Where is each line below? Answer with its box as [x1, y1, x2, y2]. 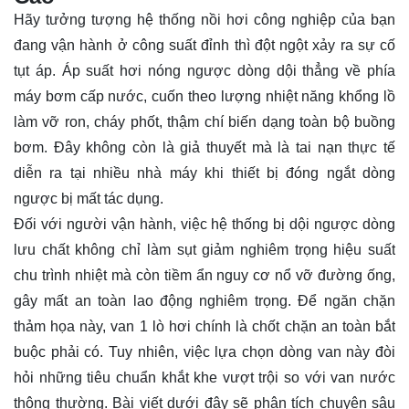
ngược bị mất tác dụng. [14, 191, 163, 206]
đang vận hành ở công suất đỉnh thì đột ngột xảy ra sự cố [14, 37, 395, 53]
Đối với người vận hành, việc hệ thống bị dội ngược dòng [14, 216, 395, 232]
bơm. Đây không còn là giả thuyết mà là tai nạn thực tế [14, 140, 395, 155]
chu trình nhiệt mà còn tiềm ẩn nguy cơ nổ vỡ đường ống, [14, 267, 395, 283]
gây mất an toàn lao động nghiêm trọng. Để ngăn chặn [14, 293, 395, 309]
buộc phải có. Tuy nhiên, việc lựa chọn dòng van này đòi [14, 344, 395, 360]
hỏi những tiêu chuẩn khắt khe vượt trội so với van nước [14, 370, 395, 385]
